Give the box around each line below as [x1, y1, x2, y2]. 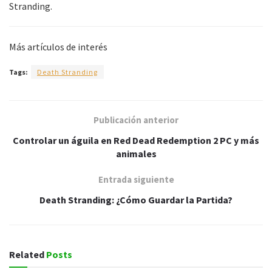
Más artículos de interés [9, 41, 107, 53]
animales [115, 148, 157, 160]
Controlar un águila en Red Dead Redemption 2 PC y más [13, 134, 259, 147]
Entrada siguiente [98, 174, 174, 186]
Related [9, 248, 44, 261]
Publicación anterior [93, 114, 178, 126]
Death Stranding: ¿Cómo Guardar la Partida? [39, 194, 233, 206]
